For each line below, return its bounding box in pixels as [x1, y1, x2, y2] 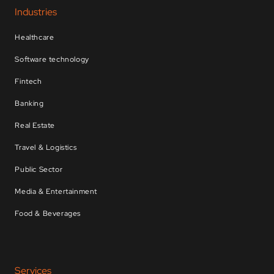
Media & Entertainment [15, 186, 98, 196]
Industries [15, 5, 57, 18]
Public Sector [15, 164, 63, 174]
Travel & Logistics [15, 142, 77, 152]
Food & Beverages [15, 208, 81, 218]
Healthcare [15, 32, 54, 42]
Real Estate [15, 120, 56, 130]
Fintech [15, 76, 42, 86]
